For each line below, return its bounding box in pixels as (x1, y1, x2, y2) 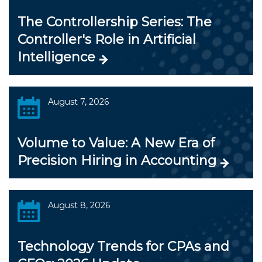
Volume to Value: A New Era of (18, 135, 215, 151)
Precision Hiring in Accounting (18, 153, 216, 168)
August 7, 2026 (47, 96, 109, 107)
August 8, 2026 (47, 200, 110, 211)
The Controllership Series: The (18, 14, 212, 30)
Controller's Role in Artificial (18, 32, 196, 47)
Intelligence (18, 49, 95, 65)
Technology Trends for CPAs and (18, 239, 229, 254)
